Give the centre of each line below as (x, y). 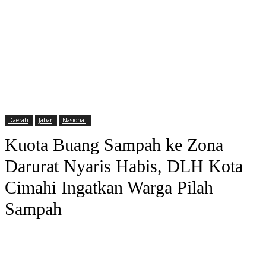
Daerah (18, 120)
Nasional (74, 120)
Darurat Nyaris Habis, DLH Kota (124, 166)
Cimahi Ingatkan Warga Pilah (109, 187)
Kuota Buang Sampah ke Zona (114, 145)
